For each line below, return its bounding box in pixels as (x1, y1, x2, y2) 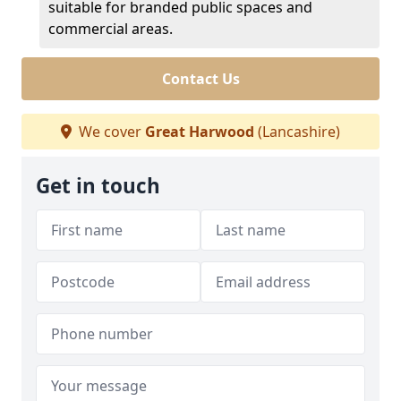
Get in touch (36, 172, 160, 200)
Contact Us (161, 69, 240, 89)
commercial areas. (48, 19, 173, 38)
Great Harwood (145, 122, 254, 141)
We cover (75, 122, 145, 141)
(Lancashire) (254, 122, 340, 141)
